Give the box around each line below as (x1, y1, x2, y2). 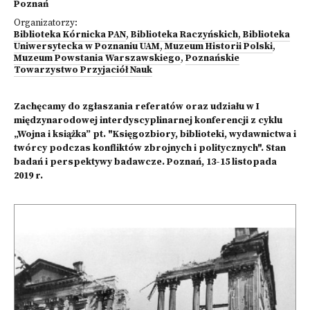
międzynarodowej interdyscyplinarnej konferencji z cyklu (14, 115, 282, 127)
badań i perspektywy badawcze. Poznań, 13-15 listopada (14, 156, 277, 168)
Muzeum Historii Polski (165, 41, 273, 53)
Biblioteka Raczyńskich (131, 29, 238, 41)
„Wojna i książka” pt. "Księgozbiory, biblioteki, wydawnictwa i (14, 129, 296, 140)
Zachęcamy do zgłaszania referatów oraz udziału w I (14, 101, 259, 113)
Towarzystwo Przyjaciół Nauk (14, 64, 152, 76)
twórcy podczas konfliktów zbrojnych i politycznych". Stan (14, 143, 286, 154)
